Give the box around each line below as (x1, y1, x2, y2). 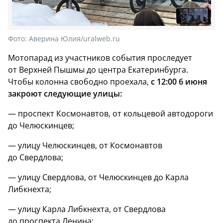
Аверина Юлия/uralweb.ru (29, 33, 120, 43)
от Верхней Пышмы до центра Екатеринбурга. (8, 64, 188, 75)
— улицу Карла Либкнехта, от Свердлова (8, 203, 166, 215)
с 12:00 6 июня (151, 76, 207, 87)
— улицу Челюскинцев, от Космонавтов (8, 139, 162, 151)
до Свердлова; (8, 151, 63, 163)
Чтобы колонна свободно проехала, (8, 76, 151, 87)
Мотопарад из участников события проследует (8, 52, 192, 63)
